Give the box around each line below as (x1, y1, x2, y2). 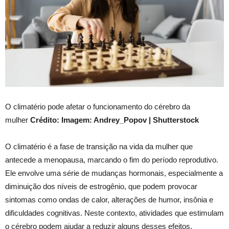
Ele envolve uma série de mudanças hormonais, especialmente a (5, 169, 223, 178)
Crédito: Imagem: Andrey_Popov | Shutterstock (30, 116, 199, 125)
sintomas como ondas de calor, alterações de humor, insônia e (5, 195, 213, 204)
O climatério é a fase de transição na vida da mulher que (5, 142, 193, 151)
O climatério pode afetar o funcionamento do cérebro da (5, 102, 190, 111)
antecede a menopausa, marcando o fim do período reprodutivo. (5, 155, 218, 165)
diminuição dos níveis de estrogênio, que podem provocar (5, 182, 197, 191)
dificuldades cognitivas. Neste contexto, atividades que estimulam (5, 209, 224, 218)
